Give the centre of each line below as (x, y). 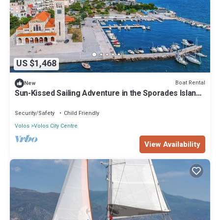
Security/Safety (35, 113)
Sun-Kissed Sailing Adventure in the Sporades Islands (110, 93)
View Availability (172, 144)
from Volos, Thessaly (53, 102)
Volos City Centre (56, 126)
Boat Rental (190, 83)
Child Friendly (82, 113)
